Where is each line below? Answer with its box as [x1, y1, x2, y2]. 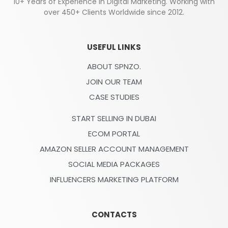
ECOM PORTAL [88, 128, 140, 139]
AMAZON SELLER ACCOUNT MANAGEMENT [39, 144, 189, 155]
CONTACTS [91, 209, 137, 220]
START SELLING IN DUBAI [72, 113, 156, 124]
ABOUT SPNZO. [87, 61, 141, 72]
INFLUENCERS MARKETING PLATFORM [49, 174, 179, 185]
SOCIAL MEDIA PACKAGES [68, 159, 160, 170]
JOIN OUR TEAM [86, 76, 142, 88]
